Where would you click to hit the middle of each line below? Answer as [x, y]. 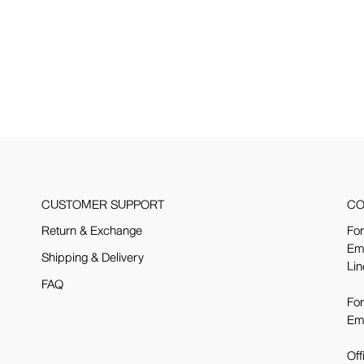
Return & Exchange [91, 231]
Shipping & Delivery [92, 258]
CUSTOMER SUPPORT [102, 205]
